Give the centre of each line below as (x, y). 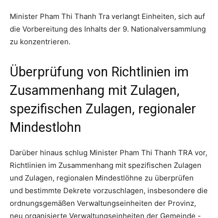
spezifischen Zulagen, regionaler (103, 109)
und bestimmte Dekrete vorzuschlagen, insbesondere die (109, 190)
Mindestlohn (45, 127)
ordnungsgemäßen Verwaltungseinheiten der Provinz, (103, 203)
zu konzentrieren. (40, 41)
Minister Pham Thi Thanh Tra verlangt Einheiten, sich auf (107, 16)
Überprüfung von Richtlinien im (99, 72)
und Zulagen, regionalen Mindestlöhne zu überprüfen (102, 178)
